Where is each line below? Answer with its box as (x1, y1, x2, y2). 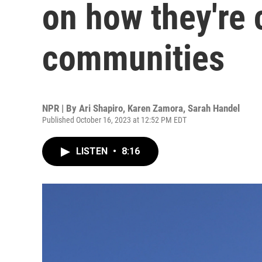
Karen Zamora (127, 102, 183, 114)
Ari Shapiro (79, 102, 123, 114)
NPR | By (42, 102, 79, 114)
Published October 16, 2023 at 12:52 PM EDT (42, 115, 187, 125)
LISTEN (76, 146, 110, 157)
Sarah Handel (188, 102, 240, 114)
